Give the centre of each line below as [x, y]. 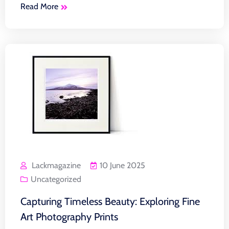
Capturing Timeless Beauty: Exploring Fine [110, 201]
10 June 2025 [122, 165]
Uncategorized [56, 179]
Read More [39, 6]
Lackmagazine [56, 165]
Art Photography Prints [69, 216]
